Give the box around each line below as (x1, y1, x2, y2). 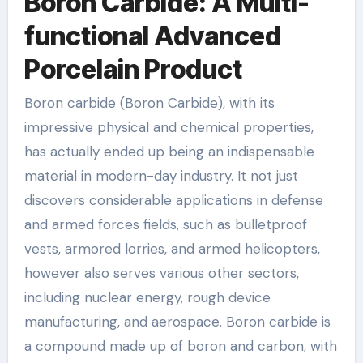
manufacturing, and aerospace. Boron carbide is (23, 313, 331, 331)
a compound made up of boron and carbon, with (23, 337, 337, 355)
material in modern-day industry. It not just (23, 167, 298, 185)
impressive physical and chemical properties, (23, 118, 314, 136)
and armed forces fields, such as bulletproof (23, 216, 307, 233)
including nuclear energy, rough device (23, 288, 271, 306)
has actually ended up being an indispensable (23, 143, 314, 160)
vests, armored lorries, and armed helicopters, (23, 240, 320, 258)
